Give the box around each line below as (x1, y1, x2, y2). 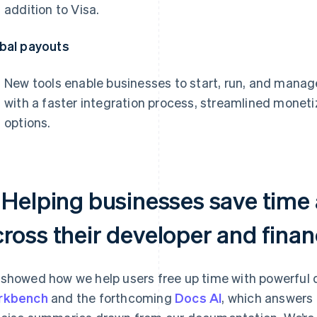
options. (4, 114, 51, 130)
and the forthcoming (47, 289, 175, 306)
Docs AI (175, 289, 222, 306)
